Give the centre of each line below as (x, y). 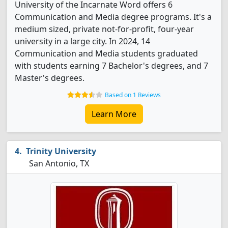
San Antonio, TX (58, 163)
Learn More (114, 114)
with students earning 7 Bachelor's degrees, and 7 (111, 66)
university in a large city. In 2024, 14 (82, 41)
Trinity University (61, 151)
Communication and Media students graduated (106, 53)
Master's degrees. (50, 78)
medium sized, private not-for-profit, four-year (104, 29)
